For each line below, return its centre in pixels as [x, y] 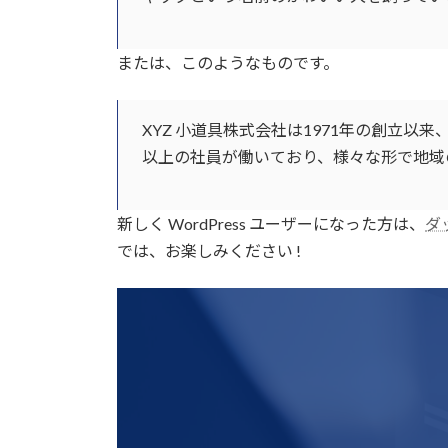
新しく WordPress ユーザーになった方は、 [271, 223]
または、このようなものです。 [228, 62]
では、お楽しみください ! [209, 250]
